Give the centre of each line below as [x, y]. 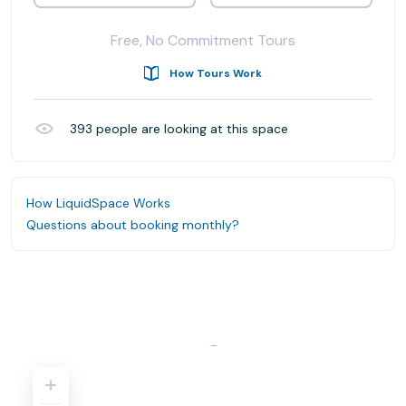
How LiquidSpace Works [98, 203]
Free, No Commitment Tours [203, 40]
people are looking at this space [190, 129]
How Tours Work [216, 73]
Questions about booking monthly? [133, 225]
